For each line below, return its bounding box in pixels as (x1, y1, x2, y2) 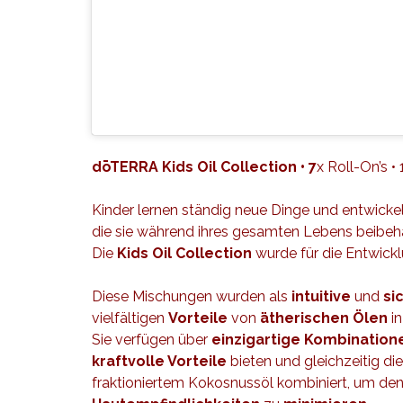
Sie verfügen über (92, 331, 211, 348)
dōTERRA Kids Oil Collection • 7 (92, 158, 317, 175)
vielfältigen (92, 309, 168, 327)
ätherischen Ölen (260, 309, 388, 327)
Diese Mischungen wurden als (92, 288, 291, 305)
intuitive (291, 288, 351, 305)
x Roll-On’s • (317, 158, 399, 175)
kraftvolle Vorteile (92, 353, 227, 370)
